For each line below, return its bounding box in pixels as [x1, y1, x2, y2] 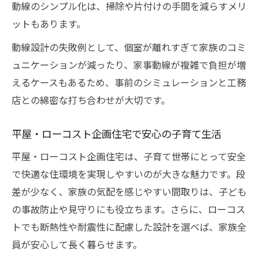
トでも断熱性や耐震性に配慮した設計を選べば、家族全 [12, 220, 247, 234]
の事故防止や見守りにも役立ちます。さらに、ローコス [12, 202, 245, 216]
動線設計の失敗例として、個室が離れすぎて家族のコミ [12, 40, 246, 54]
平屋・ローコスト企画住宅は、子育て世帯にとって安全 [12, 149, 246, 163]
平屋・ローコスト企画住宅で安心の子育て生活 [12, 126, 221, 141]
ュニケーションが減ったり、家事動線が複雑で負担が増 [12, 58, 246, 72]
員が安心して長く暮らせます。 [12, 237, 142, 251]
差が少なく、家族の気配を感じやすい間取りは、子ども [12, 184, 247, 198]
